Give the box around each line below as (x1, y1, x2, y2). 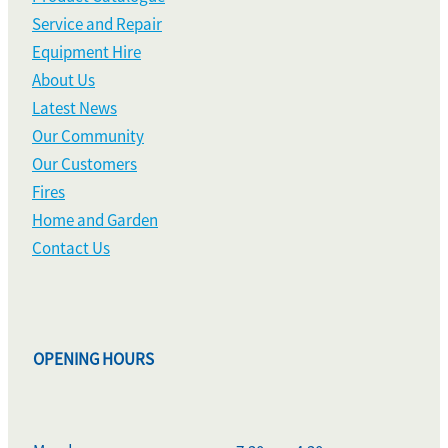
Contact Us (32, 237, 110, 259)
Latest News (32, 97, 117, 119)
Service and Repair (32, 13, 162, 35)
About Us (32, 69, 95, 91)
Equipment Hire (32, 41, 141, 63)
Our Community (32, 125, 144, 147)
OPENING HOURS (33, 348, 154, 370)
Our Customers (32, 153, 137, 175)
